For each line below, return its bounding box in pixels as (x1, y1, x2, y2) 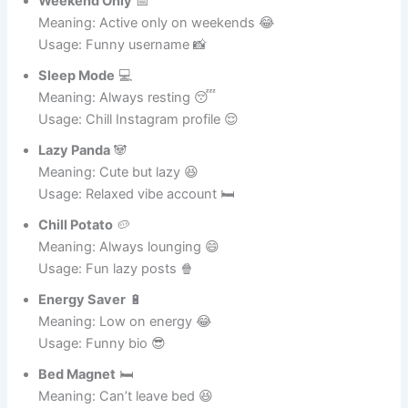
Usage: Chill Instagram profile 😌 (38, 160, 240, 178)
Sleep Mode (38, 117, 116, 134)
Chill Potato (38, 266, 114, 283)
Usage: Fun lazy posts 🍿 (38, 310, 195, 327)
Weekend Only (38, 42, 133, 59)
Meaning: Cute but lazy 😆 (38, 213, 199, 230)
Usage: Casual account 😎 (38, 11, 200, 28)
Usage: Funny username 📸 (38, 86, 208, 103)
